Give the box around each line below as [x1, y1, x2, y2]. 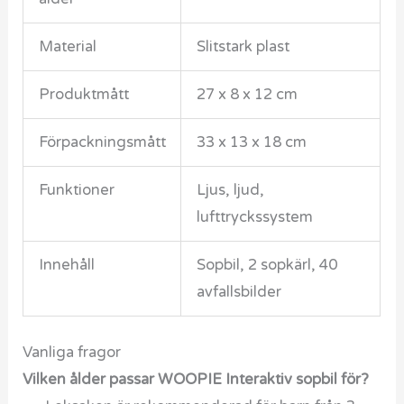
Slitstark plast [196, 38, 289, 57]
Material [38, 38, 96, 57]
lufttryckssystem [196, 208, 313, 227]
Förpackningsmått [38, 133, 166, 152]
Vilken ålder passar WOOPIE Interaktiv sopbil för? [23, 370, 370, 389]
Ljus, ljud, [196, 181, 264, 200]
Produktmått [38, 86, 129, 105]
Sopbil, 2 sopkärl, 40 [196, 256, 337, 275]
